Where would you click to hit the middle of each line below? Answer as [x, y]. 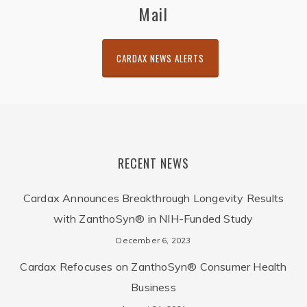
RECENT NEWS [153, 163]
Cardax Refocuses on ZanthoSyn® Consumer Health [153, 267]
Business [153, 287]
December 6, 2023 [153, 240]
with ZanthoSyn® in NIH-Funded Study [153, 219]
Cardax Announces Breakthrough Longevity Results [153, 198]
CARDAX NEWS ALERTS [160, 58]
